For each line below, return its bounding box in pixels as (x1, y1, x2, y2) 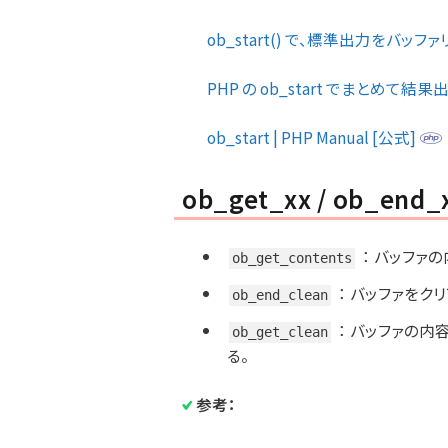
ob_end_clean (232, 287, 329, 303)
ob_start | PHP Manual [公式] (207, 126, 419, 148)
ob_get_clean (232, 324, 329, 340)
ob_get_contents (232, 250, 353, 266)
